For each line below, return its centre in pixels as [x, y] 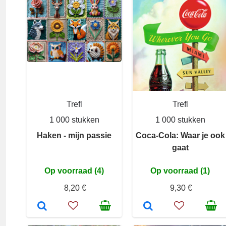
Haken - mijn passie [74, 135]
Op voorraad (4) [74, 171]
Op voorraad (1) [180, 171]
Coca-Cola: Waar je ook [180, 135]
